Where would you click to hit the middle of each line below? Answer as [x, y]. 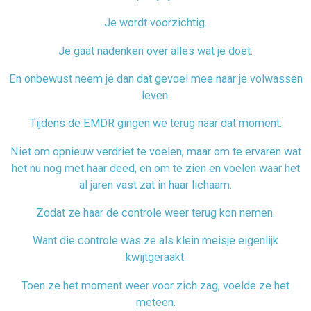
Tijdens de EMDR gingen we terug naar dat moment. [155, 124]
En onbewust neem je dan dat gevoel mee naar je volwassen [155, 79]
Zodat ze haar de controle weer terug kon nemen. [155, 213]
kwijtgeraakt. [155, 258]
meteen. [155, 302]
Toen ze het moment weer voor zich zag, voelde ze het [155, 285]
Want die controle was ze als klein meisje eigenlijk [155, 241]
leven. [155, 96]
